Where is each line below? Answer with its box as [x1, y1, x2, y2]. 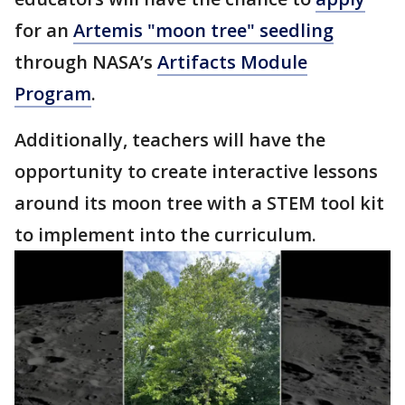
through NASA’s [14, 50, 157, 74]
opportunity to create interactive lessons [14, 159, 378, 184]
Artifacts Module [157, 50, 307, 74]
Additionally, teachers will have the [14, 127, 325, 152]
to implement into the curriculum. [14, 222, 316, 247]
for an [14, 18, 73, 42]
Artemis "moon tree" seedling [73, 18, 334, 42]
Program [14, 81, 91, 106]
